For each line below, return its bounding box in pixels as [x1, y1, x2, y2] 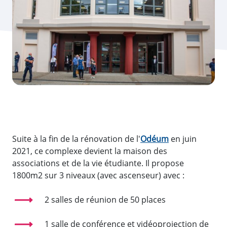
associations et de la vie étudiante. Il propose [12, 157, 184, 169]
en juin [169, 133, 197, 144]
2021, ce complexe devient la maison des [12, 145, 167, 157]
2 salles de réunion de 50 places [45, 194, 166, 205]
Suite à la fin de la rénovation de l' [12, 133, 140, 144]
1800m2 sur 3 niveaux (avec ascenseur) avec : [12, 169, 184, 181]
